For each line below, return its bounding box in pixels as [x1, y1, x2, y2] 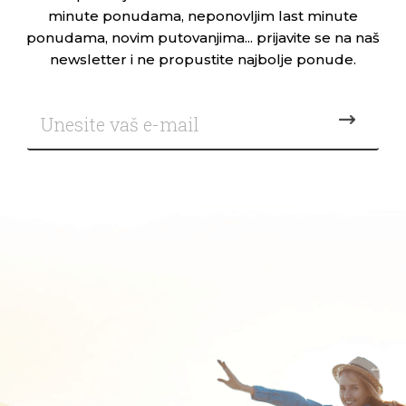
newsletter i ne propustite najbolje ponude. [50, 50, 356, 68]
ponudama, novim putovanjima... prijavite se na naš [26, 28, 380, 46]
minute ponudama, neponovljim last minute [48, 6, 358, 24]
